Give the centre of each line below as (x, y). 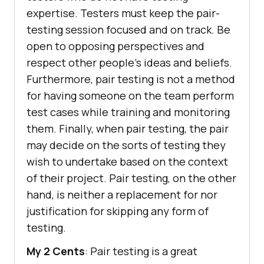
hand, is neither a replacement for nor (122, 195)
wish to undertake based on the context (127, 162)
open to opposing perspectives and (115, 46)
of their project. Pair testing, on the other (131, 178)
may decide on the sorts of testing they (126, 145)
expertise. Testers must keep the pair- (123, 13)
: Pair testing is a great (141, 251)
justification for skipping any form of (118, 211)
